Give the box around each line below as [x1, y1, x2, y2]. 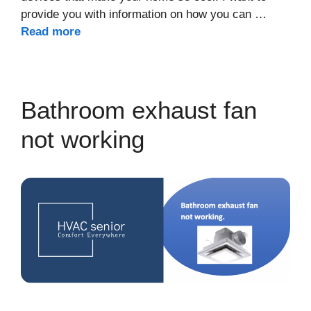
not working [21, 126, 144, 153]
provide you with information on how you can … [21, 8, 267, 22]
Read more [21, 25, 81, 39]
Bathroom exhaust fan [21, 96, 257, 124]
